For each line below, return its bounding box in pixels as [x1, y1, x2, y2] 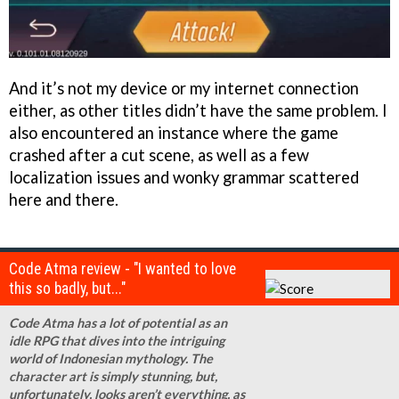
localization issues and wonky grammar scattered [9, 167, 359, 187]
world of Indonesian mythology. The [9, 351, 213, 367]
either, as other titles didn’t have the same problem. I [9, 100, 387, 120]
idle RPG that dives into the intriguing [9, 333, 224, 349]
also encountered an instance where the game [9, 122, 338, 142]
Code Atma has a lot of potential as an [9, 315, 227, 331]
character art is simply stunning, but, [9, 369, 217, 385]
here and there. [9, 189, 118, 209]
